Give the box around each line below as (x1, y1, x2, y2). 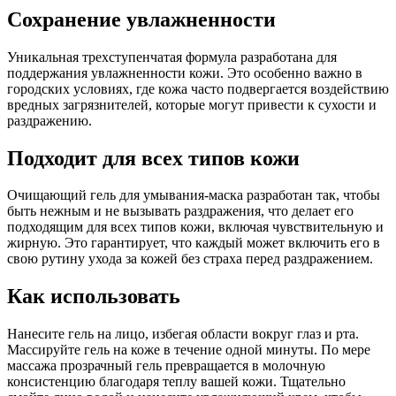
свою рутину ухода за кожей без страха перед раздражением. (7, 251, 373, 267)
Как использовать (7, 285, 180, 308)
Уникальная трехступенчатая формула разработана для (7, 49, 337, 65)
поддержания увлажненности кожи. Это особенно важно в (7, 65, 362, 80)
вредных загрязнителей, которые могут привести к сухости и (7, 96, 377, 112)
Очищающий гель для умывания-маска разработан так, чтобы (7, 187, 380, 203)
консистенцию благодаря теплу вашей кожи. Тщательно (7, 374, 346, 390)
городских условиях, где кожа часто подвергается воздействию (7, 80, 389, 96)
